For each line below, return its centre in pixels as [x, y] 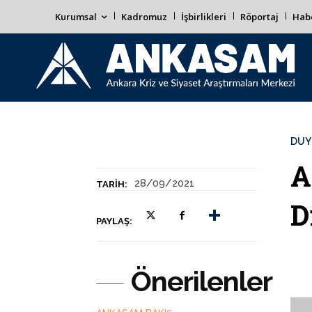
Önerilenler [202, 281]
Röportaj [259, 17]
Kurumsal [76, 17]
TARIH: [112, 184]
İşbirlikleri [204, 17]
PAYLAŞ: [114, 221]
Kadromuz [144, 17]
